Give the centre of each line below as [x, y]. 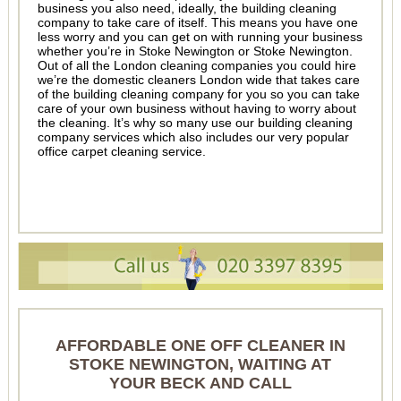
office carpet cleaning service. [121, 152]
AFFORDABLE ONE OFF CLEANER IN [200, 345]
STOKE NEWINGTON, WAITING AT [200, 364]
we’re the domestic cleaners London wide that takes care [198, 80]
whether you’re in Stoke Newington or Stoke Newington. [195, 51]
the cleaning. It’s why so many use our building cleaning [195, 123]
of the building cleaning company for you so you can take [198, 94]
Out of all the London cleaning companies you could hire [196, 66]
